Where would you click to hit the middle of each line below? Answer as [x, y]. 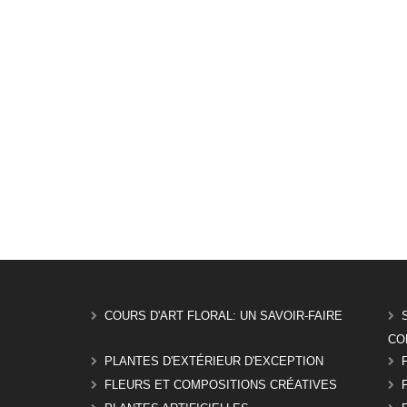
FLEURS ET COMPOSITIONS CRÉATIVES [221, 385]
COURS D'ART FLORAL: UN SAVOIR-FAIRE [224, 316]
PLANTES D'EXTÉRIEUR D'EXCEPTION [214, 362]
